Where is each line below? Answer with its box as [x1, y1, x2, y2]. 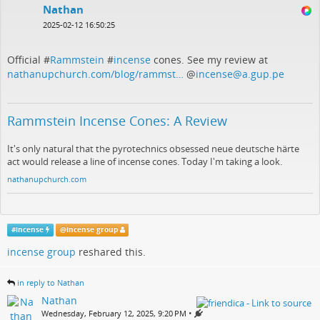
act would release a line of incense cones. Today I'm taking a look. [7, 155, 282, 169]
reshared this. [76, 245, 146, 259]
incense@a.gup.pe [196, 67, 284, 81]
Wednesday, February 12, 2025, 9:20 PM [41, 307, 186, 319]
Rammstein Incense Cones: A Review [7, 112, 227, 130]
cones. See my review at [151, 53, 268, 67]
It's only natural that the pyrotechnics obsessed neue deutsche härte [7, 142, 299, 156]
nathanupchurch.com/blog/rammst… [7, 67, 184, 81]
